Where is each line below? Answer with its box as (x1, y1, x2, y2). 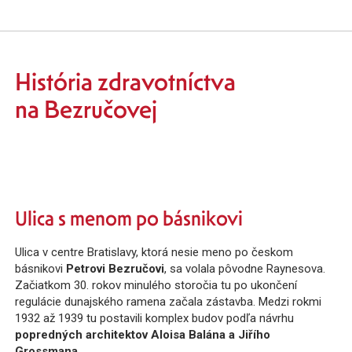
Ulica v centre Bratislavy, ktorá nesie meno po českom (14, 245, 293, 260)
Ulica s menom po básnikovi (14, 206, 243, 232)
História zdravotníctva (14, 66, 236, 98)
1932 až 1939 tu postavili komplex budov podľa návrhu (14, 311, 294, 326)
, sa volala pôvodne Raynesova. (163, 262, 325, 277)
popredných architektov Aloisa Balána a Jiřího (14, 328, 270, 343)
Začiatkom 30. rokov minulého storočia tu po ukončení (14, 278, 297, 293)
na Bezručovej (14, 93, 157, 126)
